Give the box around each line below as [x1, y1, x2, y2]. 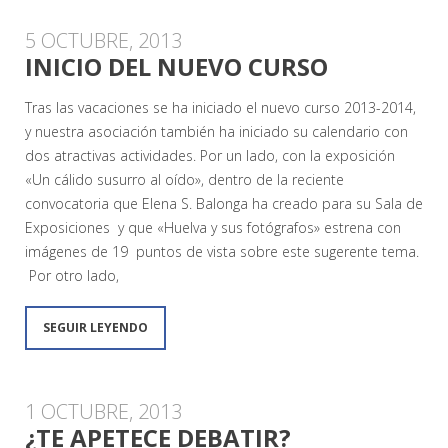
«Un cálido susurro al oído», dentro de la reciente [25, 169, 344, 189]
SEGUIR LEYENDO [43, 318, 148, 336]
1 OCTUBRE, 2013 [25, 397, 182, 425]
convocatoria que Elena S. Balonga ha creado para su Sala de [25, 193, 423, 213]
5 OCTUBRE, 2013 [25, 26, 182, 54]
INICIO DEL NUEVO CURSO [25, 49, 328, 83]
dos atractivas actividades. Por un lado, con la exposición [25, 145, 395, 165]
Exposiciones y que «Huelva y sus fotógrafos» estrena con [25, 217, 401, 237]
